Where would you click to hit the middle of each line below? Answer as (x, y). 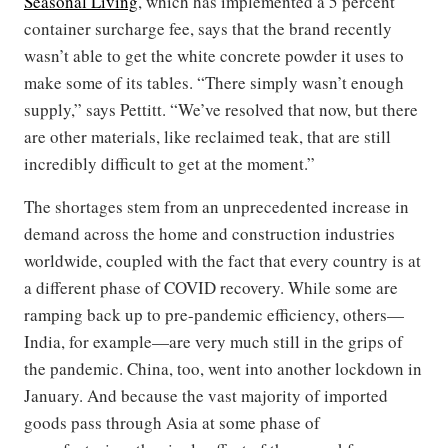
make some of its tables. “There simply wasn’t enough (214, 83)
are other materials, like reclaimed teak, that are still (207, 137)
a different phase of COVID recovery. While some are (211, 288)
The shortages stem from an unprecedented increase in (216, 207)
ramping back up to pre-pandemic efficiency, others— (214, 315)
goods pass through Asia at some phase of (172, 423)
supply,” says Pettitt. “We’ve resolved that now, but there (221, 110)
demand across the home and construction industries (209, 234)
